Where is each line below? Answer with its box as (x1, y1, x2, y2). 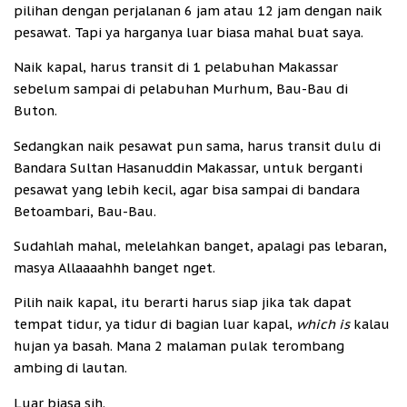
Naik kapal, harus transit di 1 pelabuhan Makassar (14, 58, 338, 76)
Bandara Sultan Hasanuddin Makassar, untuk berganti (14, 158, 362, 176)
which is (296, 315, 353, 333)
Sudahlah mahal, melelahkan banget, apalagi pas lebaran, (14, 237, 387, 255)
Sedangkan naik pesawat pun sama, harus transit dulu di (14, 136, 381, 154)
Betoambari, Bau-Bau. (14, 202, 156, 220)
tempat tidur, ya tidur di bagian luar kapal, (14, 315, 296, 333)
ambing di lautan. (14, 359, 127, 377)
